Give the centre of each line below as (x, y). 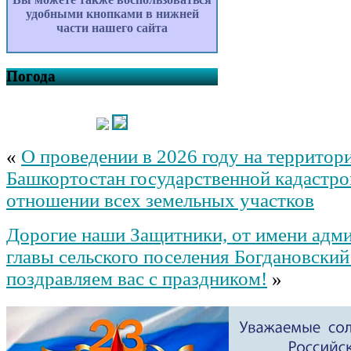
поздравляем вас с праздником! (137, 278)
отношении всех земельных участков (160, 200)
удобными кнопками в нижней (112, 14)
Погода (31, 76)
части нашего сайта (112, 28)
